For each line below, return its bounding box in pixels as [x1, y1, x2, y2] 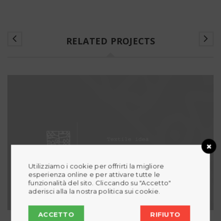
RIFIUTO [150, 210, 181, 219]
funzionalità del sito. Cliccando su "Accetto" [28, 179, 171, 187]
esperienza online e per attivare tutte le [28, 170, 160, 179]
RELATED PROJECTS [66, 35, 155, 47]
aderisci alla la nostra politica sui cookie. [28, 187, 160, 195]
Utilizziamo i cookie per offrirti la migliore [28, 162, 164, 170]
